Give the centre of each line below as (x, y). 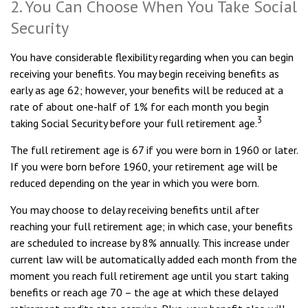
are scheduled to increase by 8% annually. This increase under (150, 243)
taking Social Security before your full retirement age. (134, 123)
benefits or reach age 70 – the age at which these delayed (144, 292)
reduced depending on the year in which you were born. (135, 183)
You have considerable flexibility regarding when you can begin (152, 57)
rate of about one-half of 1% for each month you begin (140, 107)
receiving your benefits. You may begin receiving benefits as (145, 74)
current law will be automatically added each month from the (154, 259)
